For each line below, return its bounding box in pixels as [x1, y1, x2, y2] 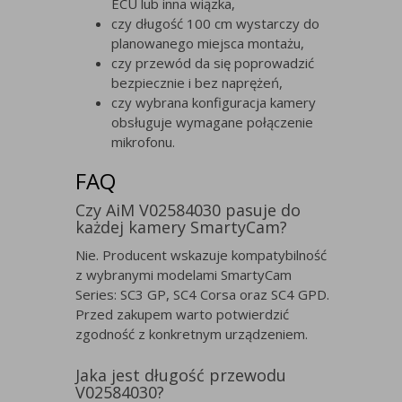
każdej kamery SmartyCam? [75, 216, 287, 239]
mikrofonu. [111, 133, 175, 152]
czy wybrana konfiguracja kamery [111, 93, 316, 112]
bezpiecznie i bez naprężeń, [111, 74, 283, 92]
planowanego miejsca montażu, [111, 34, 304, 53]
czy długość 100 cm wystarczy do [111, 14, 319, 33]
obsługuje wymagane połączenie [111, 113, 313, 132]
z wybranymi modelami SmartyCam [75, 266, 292, 284]
